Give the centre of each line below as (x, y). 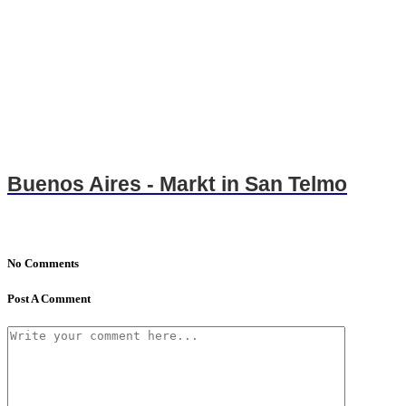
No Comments (43, 264)
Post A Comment (49, 298)
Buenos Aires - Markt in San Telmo (177, 185)
